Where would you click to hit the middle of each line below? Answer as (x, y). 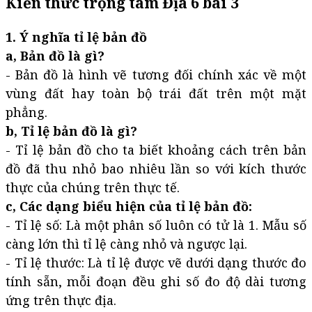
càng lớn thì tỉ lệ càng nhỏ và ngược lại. (126, 244)
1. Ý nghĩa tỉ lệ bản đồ (76, 37)
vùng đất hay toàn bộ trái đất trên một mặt (156, 94)
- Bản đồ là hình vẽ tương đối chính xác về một (156, 75)
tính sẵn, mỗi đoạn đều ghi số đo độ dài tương (156, 282)
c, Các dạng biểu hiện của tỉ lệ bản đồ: (129, 206)
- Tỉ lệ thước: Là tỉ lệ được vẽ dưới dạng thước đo (156, 263)
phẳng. (26, 112)
